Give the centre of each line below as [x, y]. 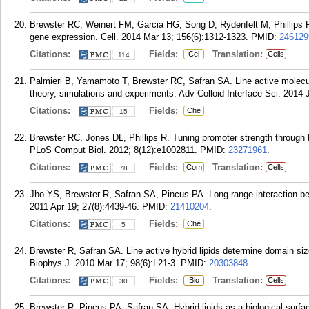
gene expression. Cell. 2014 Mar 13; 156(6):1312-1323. [139, 37]
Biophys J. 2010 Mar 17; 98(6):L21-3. [104, 263]
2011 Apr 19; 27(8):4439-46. [84, 207]
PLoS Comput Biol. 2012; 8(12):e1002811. [113, 150]
